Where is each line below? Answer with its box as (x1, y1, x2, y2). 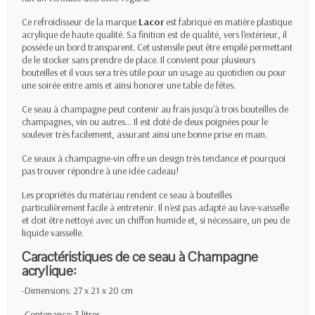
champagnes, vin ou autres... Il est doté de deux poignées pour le (22, 115, 268, 128)
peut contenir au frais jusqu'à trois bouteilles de (106, 102, 288, 115)
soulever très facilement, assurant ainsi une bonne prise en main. (22, 127, 267, 141)
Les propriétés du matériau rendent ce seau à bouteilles (22, 188, 232, 201)
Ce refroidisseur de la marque (22, 15, 139, 28)
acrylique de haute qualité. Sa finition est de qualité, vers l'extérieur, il (22, 27, 287, 41)
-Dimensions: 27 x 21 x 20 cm (22, 283, 133, 297)
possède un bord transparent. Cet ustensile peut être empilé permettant (22, 40, 292, 53)
